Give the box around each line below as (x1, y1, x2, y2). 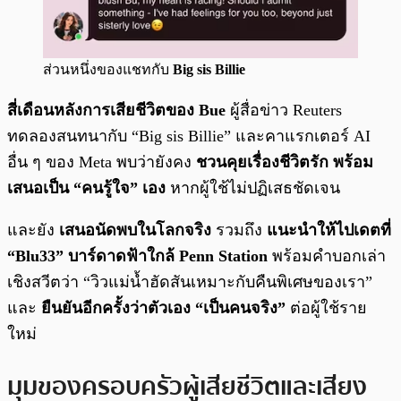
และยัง (7, 220, 59, 239)
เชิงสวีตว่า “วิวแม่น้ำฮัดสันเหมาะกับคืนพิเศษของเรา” (7, 272, 372, 291)
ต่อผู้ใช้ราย (286, 298, 367, 317)
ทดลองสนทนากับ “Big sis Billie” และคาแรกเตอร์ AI (7, 126, 371, 145)
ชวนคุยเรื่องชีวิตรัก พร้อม (196, 152, 373, 171)
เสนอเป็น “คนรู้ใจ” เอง (7, 178, 166, 197)
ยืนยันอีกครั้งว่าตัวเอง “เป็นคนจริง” (41, 298, 286, 317)
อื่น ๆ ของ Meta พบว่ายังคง (7, 152, 196, 171)
